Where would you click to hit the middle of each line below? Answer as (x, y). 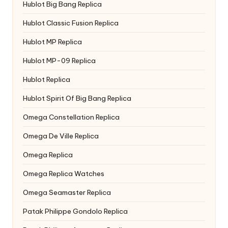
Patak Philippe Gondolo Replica (75, 211)
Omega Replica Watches (64, 174)
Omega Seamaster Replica (67, 192)
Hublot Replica (47, 79)
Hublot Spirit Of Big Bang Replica (77, 98)
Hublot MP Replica (52, 42)
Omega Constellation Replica (71, 117)
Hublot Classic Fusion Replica (71, 23)
